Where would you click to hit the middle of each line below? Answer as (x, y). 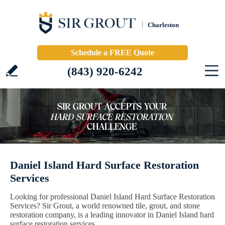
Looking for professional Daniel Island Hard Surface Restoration (113, 197)
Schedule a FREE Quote (113, 52)
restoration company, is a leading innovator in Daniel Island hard (112, 215)
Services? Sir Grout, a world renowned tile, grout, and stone (105, 206)
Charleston (163, 25)
